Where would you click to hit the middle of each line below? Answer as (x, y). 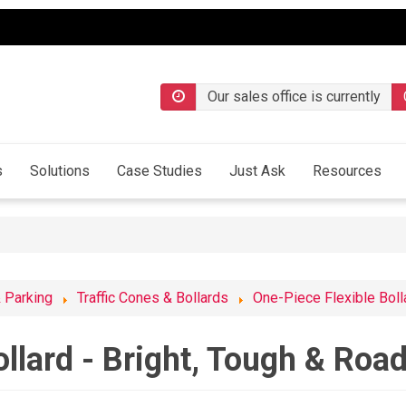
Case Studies (159, 171)
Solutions (60, 171)
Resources (347, 171)
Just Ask (257, 171)
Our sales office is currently (294, 97)
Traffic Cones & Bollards (153, 298)
